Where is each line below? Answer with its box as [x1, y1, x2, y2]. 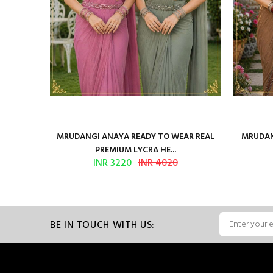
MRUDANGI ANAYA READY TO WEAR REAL [56, 130, 214, 144]
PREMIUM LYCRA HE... [94, 143, 176, 157]
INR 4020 [138, 155, 178, 171]
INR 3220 [93, 155, 132, 171]
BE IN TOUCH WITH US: [50, 217, 155, 233]
